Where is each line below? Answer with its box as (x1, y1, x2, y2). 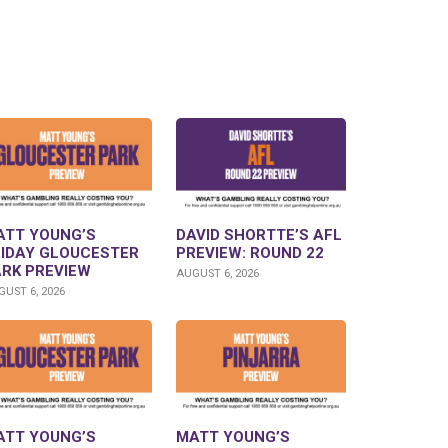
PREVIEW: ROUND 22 (176, 244, 324, 263)
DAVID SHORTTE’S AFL (176, 226, 342, 245)
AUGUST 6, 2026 (176, 267, 259, 281)
